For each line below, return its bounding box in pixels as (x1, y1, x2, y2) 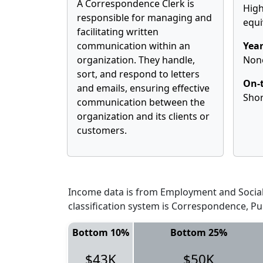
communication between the (77, 96, 205, 109)
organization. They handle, (77, 53, 195, 66)
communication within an (77, 39, 190, 52)
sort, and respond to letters (77, 68, 200, 80)
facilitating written (77, 25, 159, 38)
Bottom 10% (72, 226, 129, 239)
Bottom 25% (170, 226, 227, 239)
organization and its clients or (77, 110, 210, 123)
